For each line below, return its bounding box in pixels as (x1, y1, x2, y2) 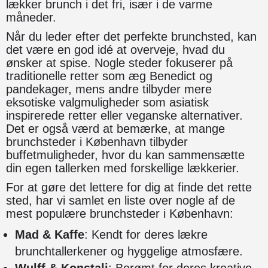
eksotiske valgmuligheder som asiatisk (6, 95, 209, 109)
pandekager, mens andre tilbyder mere (6, 82, 212, 96)
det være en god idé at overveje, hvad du (6, 42, 225, 56)
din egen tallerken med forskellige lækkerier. (6, 161, 239, 175)
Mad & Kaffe (15, 227, 84, 241)
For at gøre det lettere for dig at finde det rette (6, 180, 252, 194)
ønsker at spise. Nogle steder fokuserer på (6, 56, 233, 69)
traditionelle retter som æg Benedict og (6, 69, 212, 83)
